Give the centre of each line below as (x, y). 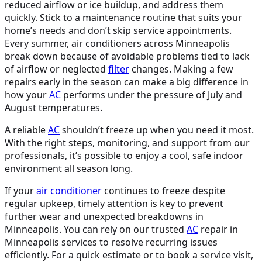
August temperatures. (54, 107)
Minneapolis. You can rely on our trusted (96, 229)
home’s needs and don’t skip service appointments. (118, 30)
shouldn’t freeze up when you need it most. (157, 130)
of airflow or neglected (56, 69)
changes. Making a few (181, 69)
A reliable (26, 130)
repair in (218, 229)
